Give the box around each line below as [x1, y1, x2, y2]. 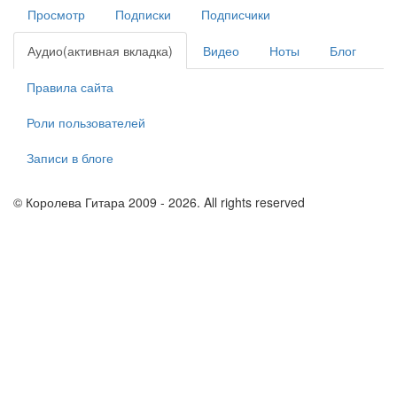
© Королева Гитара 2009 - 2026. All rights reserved [13, 193, 305, 211]
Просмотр [27, 5, 85, 23]
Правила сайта [27, 78, 113, 96]
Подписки [115, 5, 171, 23]
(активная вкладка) [63, 42, 173, 59]
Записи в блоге [27, 149, 113, 167]
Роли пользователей [27, 113, 145, 131]
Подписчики [201, 5, 270, 23]
